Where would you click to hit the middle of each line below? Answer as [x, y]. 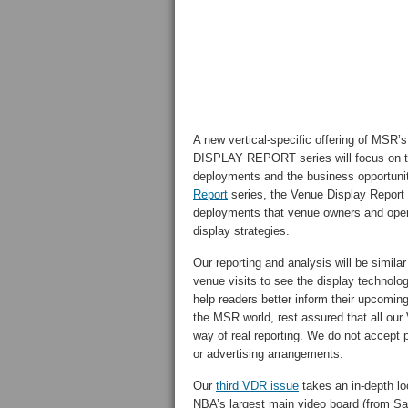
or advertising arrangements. [268, 354]
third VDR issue [257, 386]
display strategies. [241, 231]
